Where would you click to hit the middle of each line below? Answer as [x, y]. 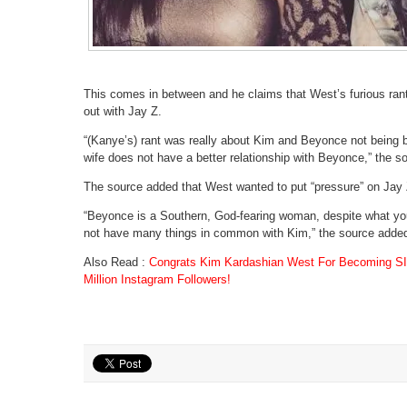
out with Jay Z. [123, 111]
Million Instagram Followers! [157, 279]
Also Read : [116, 262]
